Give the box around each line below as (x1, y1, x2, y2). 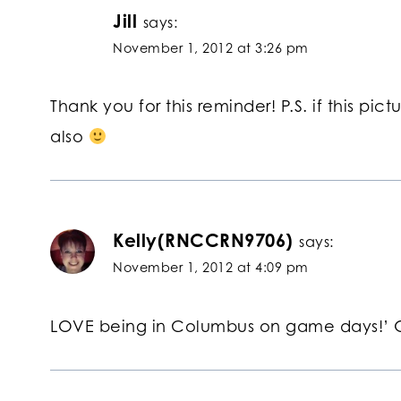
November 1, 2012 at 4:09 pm (113, 260, 309, 276)
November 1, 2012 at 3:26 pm (113, 39, 309, 55)
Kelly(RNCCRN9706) (113, 229, 294, 252)
